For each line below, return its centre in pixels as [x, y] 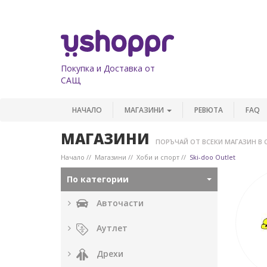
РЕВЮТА [209, 110]
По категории [99, 179]
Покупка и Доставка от [108, 68]
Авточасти [120, 203]
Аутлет [112, 228]
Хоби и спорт [158, 157]
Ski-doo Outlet [212, 157]
